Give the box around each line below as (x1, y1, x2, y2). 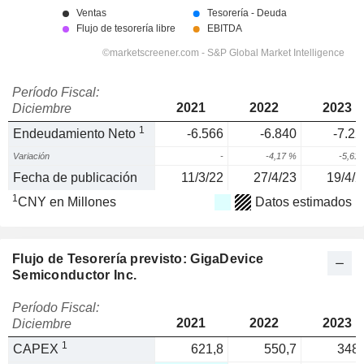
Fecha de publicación (13, 171, 137, 184)
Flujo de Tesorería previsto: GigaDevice (12, 252, 264, 266)
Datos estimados (255, 195, 352, 209)
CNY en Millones (18, 195, 116, 209)
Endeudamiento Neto (13, 127, 139, 141)
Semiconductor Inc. (12, 268, 137, 282)
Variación (13, 151, 50, 161)
